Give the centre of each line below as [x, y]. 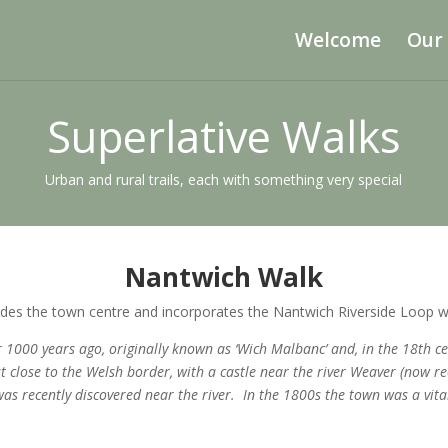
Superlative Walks [223, 136]
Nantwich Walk [224, 277]
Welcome [338, 40]
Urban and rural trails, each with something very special [224, 179]
